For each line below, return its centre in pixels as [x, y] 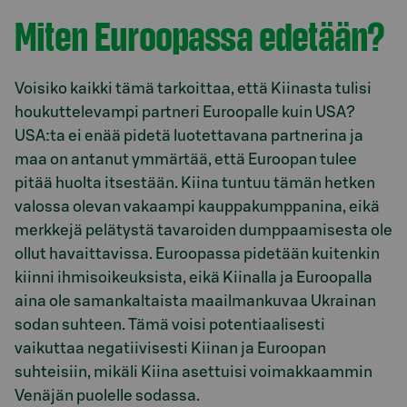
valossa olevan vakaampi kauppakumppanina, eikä [197, 206]
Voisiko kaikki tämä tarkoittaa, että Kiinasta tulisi [193, 88]
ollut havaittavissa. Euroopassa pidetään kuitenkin [197, 253]
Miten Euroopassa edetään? [200, 35]
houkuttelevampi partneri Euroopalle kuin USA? [185, 112]
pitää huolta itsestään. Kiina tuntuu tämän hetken [195, 183]
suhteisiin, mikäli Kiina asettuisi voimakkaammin [194, 372]
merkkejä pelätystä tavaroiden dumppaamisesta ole [203, 230]
